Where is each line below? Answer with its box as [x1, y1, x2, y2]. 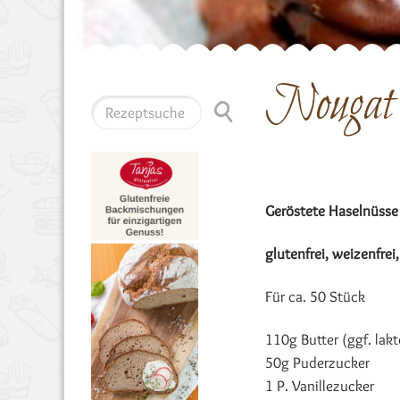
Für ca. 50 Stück [265, 287, 365, 305]
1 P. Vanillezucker [265, 377, 374, 395]
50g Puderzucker [265, 354, 370, 371]
